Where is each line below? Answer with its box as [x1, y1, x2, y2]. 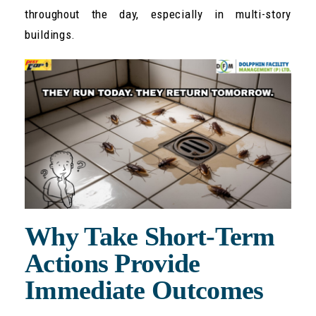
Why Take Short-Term [25, 221, 275, 252]
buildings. [25, 27, 75, 42]
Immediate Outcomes [25, 275, 264, 305]
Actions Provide [25, 248, 200, 279]
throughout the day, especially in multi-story [25, 6, 291, 21]
